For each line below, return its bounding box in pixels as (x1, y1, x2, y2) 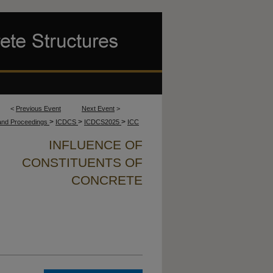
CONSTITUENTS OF (22, 155, 143, 169)
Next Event (82, 105, 115, 112)
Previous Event (16, 105, 61, 112)
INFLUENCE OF (49, 138, 143, 152)
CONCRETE (71, 173, 143, 187)
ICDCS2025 (84, 118, 121, 126)
